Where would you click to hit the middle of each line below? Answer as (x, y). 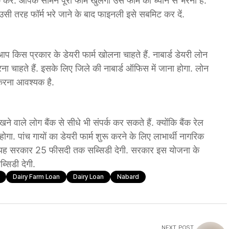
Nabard (128, 177)
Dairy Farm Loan (36, 177)
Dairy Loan (88, 177)
